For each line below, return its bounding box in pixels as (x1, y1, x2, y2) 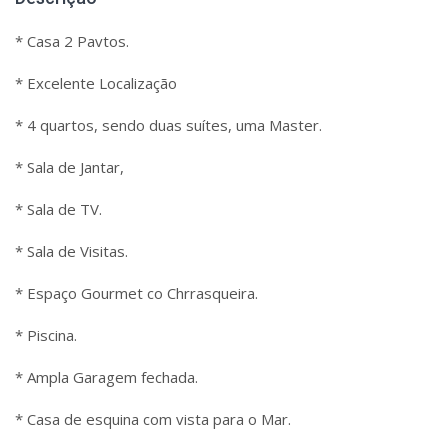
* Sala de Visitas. (15, 241, 128, 261)
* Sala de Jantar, (15, 157, 124, 177)
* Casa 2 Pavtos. (15, 31, 129, 51)
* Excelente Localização (15, 73, 177, 93)
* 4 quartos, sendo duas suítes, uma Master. (15, 115, 322, 135)
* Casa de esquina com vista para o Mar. (15, 409, 291, 429)
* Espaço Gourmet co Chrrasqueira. (15, 283, 258, 303)
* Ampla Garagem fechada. (15, 367, 198, 387)
